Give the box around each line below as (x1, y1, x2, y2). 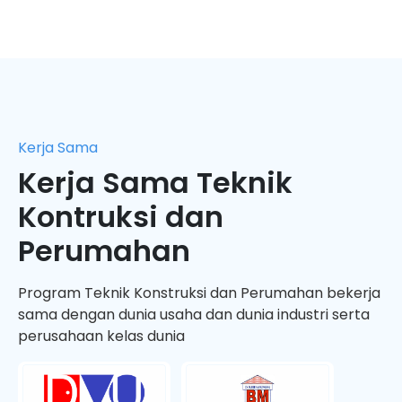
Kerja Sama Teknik (18, 162, 293, 203)
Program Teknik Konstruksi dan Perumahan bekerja (18, 282, 380, 303)
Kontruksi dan (18, 196, 223, 237)
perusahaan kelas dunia (18, 325, 185, 346)
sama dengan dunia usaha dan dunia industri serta (18, 303, 370, 325)
